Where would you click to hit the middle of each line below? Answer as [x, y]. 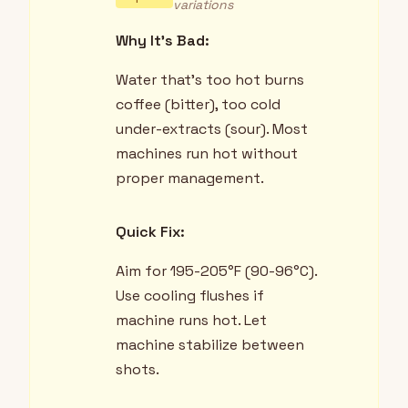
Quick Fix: [150, 232]
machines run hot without [207, 154]
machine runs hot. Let [191, 321]
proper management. [190, 178]
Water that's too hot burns [210, 80]
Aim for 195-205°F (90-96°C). [216, 271]
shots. [138, 370]
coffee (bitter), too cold [198, 105]
